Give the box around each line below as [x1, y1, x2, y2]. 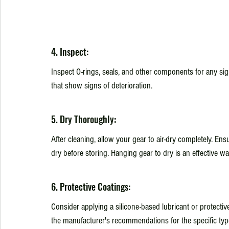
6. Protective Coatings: [51, 179, 130, 193]
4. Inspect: [51, 44, 88, 58]
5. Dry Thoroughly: [51, 112, 116, 126]
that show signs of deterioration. [51, 80, 152, 91]
